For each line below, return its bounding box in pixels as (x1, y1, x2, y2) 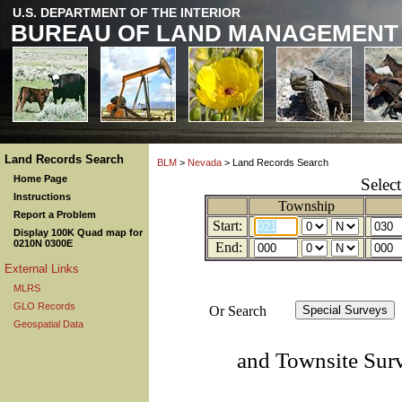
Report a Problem (13, 209, 96, 220)
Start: (212, 218, 242, 233)
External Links (4, 262, 79, 275)
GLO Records (13, 301, 75, 311)
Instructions (13, 191, 71, 202)
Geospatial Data (13, 319, 83, 329)
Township (277, 198, 335, 214)
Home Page (13, 173, 67, 184)
